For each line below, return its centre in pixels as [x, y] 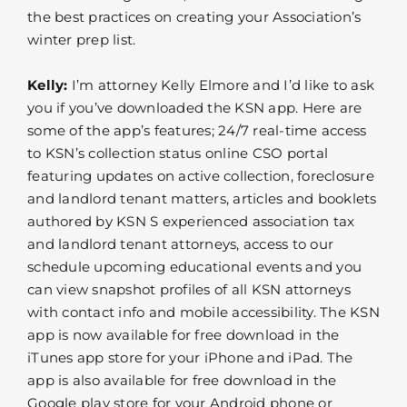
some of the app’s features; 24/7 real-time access [197, 131]
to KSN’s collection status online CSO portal [178, 154]
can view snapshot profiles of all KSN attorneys [189, 290]
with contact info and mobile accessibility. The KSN [203, 313]
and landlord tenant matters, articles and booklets [202, 199]
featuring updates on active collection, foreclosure [201, 176]
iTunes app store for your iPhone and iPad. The [190, 358]
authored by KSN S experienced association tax [191, 222]
